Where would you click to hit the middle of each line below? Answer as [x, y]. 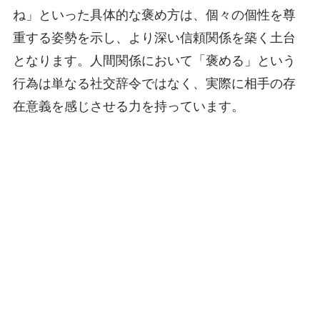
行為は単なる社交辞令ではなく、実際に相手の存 [154, 83]
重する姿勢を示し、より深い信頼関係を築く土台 [154, 37]
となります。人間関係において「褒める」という [154, 60]
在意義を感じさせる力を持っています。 [128, 106]
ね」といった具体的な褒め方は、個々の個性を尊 [154, 15]
